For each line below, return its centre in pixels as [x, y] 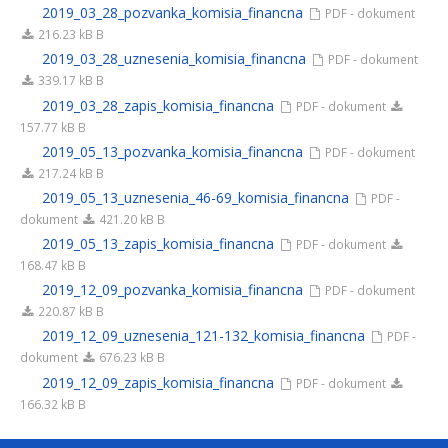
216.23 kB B [70, 34]
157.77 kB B [53, 126]
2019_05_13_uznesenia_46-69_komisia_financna [195, 197]
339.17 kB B [70, 80]
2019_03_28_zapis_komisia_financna [158, 105]
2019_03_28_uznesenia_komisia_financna [174, 59]
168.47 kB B [53, 265]
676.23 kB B [131, 357]
